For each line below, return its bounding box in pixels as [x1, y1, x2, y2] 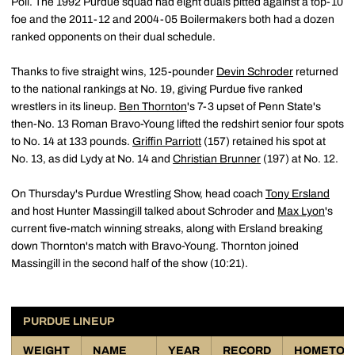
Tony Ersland [265, 188, 330, 200]
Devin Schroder [216, 66, 293, 78]
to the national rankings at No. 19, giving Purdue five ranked [11, 83, 303, 95]
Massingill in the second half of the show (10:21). [11, 258, 250, 269]
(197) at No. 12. [261, 153, 338, 165]
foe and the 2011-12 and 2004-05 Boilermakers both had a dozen [11, 13, 334, 25]
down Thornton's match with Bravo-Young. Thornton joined [11, 240, 299, 252]
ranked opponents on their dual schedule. [11, 31, 216, 43]
